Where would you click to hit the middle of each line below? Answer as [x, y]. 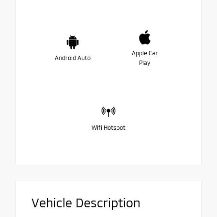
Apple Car [145, 53]
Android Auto [72, 58]
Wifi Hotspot [108, 128]
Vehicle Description [86, 202]
